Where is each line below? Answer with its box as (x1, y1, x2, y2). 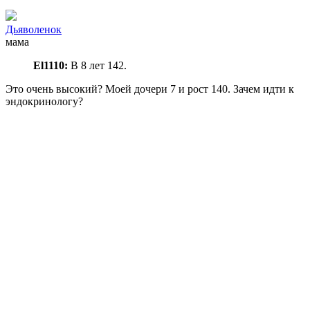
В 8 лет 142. (68, 59, 127, 71)
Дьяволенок (6, 23, 62, 35)
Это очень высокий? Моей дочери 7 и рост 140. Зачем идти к (6, 82, 294, 95)
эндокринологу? (6, 95, 83, 107)
